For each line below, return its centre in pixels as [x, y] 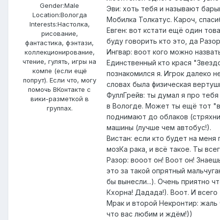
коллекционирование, [59, 52]
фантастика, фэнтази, [59, 42]
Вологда [73, 14]
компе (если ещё [59, 70]
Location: [46, 14]
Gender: [52, 5]
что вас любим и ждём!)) [150, 214]
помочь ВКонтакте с [59, 89]
